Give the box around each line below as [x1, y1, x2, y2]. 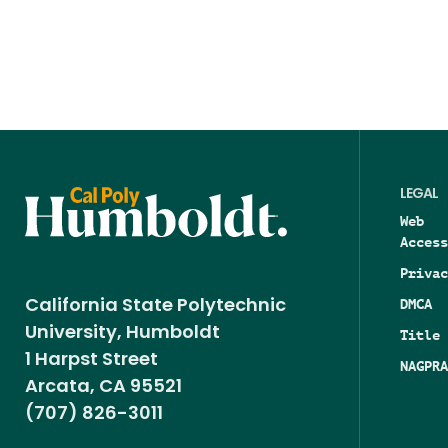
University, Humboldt [25, 323, 228, 343]
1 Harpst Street [25, 350, 158, 370]
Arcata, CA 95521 [25, 377, 182, 397]
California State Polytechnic [25, 296, 286, 316]
